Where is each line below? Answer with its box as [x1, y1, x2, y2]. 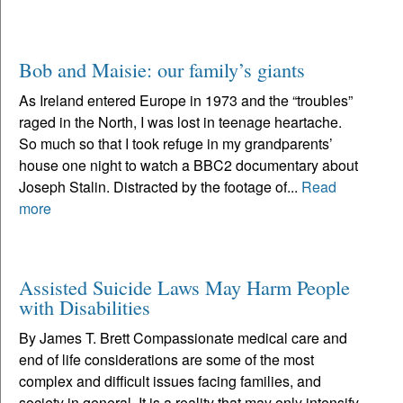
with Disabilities [19, 292, 150, 320]
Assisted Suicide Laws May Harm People [19, 273, 350, 300]
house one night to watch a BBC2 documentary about [19, 154, 358, 175]
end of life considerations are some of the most [19, 348, 314, 370]
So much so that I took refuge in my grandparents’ [19, 132, 333, 154]
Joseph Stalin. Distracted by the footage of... [19, 175, 301, 197]
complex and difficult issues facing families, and [19, 370, 321, 391]
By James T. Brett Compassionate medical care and [19, 327, 347, 348]
